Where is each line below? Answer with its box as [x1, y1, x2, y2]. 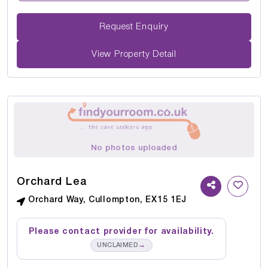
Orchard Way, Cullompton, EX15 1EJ [28, 196, 187, 204]
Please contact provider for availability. [29, 227, 214, 236]
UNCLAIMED [97, 242, 139, 248]
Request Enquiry [136, 22, 169, 31]
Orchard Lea [17, 176, 87, 187]
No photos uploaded [91, 144, 177, 152]
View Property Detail [92, 50, 176, 59]
